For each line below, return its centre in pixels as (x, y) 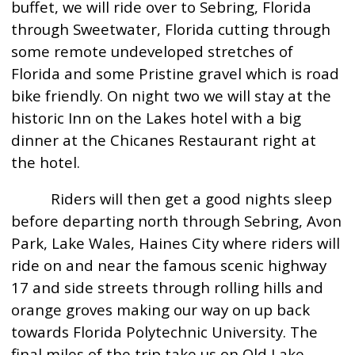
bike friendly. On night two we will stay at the (172, 95)
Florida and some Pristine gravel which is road (176, 73)
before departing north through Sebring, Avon (177, 221)
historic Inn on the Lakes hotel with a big (157, 118)
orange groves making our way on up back (161, 309)
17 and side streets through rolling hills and (168, 287)
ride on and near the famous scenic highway (169, 265)
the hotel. (46, 162)
